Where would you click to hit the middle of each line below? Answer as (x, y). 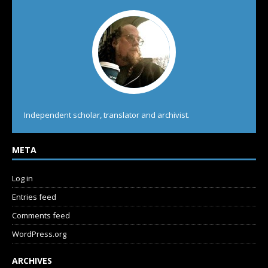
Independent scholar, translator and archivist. (107, 115)
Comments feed (41, 216)
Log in (22, 179)
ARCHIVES (32, 261)
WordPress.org (39, 234)
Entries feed (34, 197)
